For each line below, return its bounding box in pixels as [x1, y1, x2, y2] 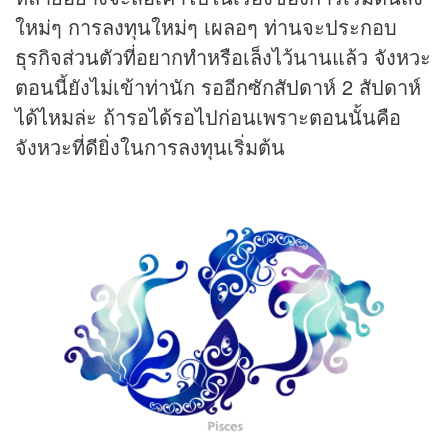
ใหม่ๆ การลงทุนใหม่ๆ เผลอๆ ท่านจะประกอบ [15, 11, 397, 41]
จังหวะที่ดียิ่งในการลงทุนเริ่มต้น [15, 131, 285, 161]
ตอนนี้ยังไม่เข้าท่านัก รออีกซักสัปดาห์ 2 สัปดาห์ [15, 71, 421, 101]
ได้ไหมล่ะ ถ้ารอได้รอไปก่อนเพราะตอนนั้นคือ [15, 101, 401, 131]
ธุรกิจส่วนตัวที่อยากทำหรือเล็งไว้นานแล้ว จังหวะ [15, 41, 431, 71]
